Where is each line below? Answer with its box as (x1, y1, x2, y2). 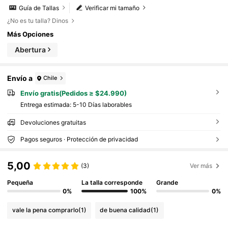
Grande (156, 178, 178, 186)
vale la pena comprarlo (12, 206, 78, 214)
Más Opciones (7, 30, 54, 39)
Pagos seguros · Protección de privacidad (20, 135, 138, 143)
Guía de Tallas (19, 4, 60, 12)
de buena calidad (100, 206, 151, 214)
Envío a (7, 74, 33, 83)
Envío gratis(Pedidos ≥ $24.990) (20, 89, 127, 97)
